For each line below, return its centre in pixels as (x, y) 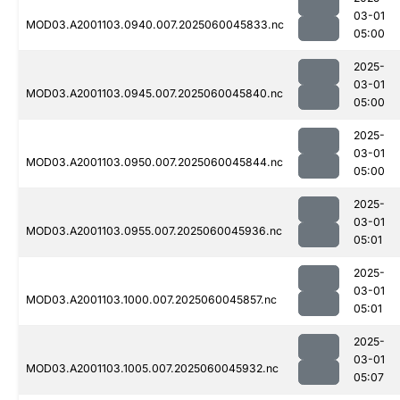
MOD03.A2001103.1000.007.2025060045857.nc (151, 300)
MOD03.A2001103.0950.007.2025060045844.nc (154, 162)
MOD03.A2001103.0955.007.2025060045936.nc (154, 231)
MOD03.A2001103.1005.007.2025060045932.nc (152, 369)
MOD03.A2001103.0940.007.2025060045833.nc (155, 25)
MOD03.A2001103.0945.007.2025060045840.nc (154, 94)
